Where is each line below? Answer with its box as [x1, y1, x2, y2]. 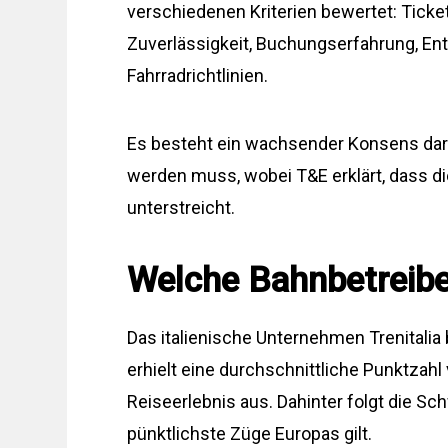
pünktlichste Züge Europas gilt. [127, 423, 373, 444]
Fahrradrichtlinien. [127, 65, 269, 86]
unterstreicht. [127, 197, 236, 218]
